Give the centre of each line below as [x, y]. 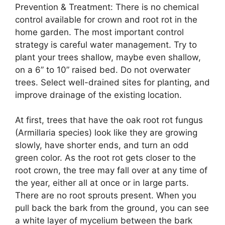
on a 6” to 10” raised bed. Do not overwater [103, 70]
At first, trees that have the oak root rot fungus [109, 120]
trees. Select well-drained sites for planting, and [113, 82]
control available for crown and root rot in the [106, 19]
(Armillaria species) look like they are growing [106, 133]
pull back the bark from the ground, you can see [112, 208]
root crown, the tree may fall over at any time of [111, 171]
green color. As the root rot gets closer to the [105, 158]
